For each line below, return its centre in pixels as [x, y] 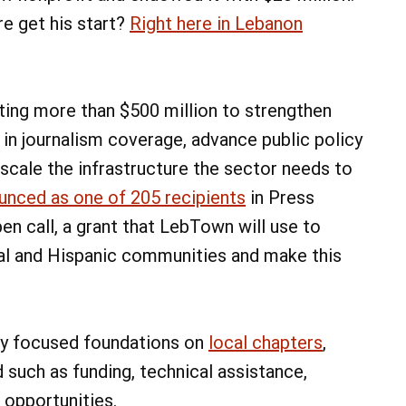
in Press [280, 198]
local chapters [266, 343]
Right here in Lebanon [216, 24]
